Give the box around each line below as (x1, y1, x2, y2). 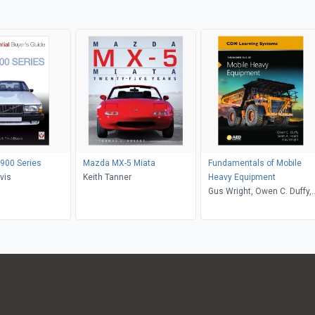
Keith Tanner (82, 172, 131, 182)
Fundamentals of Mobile (207, 157, 302, 168)
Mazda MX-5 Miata (82, 157, 155, 168)
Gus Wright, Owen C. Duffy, (207, 186, 311, 196)
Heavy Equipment (207, 172, 276, 182)
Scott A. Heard (207, 200, 264, 210)
